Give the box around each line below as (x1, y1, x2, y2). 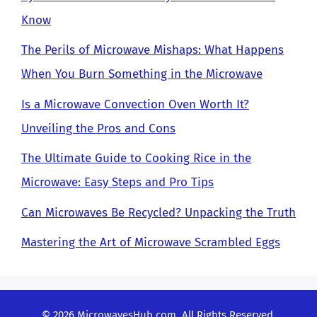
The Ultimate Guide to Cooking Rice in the (21, 151, 251, 166)
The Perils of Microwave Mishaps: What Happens (21, 42, 284, 57)
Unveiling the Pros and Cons (21, 120, 175, 136)
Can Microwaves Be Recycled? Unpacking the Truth (21, 204, 296, 220)
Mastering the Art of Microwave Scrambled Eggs (21, 235, 280, 250)
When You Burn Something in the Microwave (21, 67, 263, 81)
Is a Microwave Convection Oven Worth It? (21, 96, 249, 112)
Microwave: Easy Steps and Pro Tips (21, 175, 214, 190)
